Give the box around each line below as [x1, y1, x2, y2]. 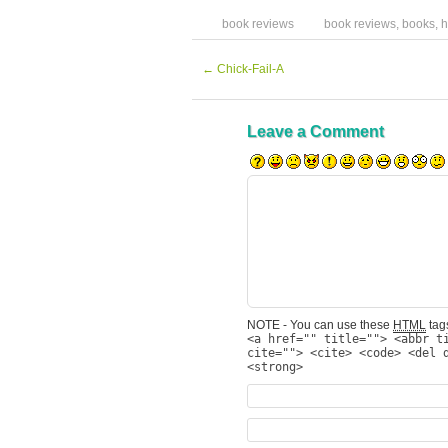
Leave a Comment [247, 123, 384, 140]
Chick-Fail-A [214, 62, 284, 76]
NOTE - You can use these [247, 318, 393, 332]
